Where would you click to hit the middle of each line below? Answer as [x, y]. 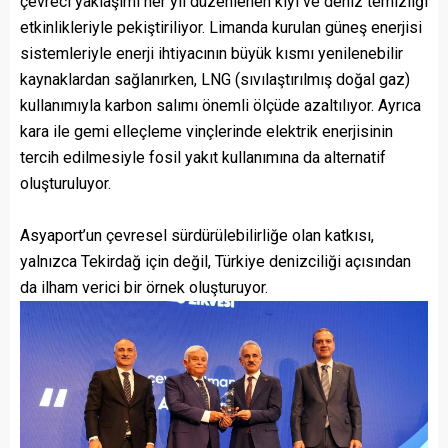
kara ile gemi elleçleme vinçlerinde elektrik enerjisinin [206, 131]
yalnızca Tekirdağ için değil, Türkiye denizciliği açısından [215, 261]
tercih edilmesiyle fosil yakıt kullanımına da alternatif [203, 157]
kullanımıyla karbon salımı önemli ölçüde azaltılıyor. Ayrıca [220, 105]
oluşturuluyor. [65, 183]
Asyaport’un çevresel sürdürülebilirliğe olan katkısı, [197, 235]
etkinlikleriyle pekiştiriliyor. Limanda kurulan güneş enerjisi [221, 27]
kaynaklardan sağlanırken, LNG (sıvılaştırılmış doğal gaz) [215, 79]
